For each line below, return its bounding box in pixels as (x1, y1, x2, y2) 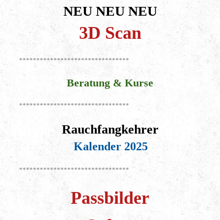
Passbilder (71, 188, 149, 208)
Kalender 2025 (74, 140, 148, 153)
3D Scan (79, 23, 141, 43)
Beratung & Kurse (67, 77, 153, 89)
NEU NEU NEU (63, 3, 157, 19)
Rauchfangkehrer (61, 122, 159, 137)
